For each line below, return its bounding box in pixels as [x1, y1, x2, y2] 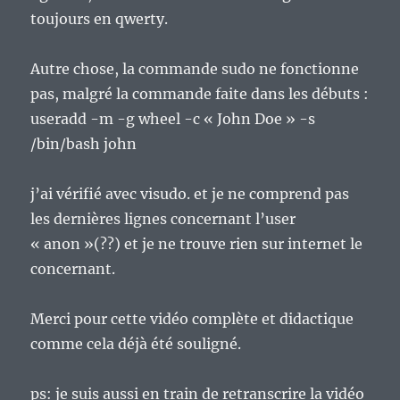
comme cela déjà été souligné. [30, 335, 242, 354]
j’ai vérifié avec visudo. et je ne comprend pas [30, 185, 350, 204]
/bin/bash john [30, 135, 137, 154]
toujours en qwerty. [30, 10, 169, 29]
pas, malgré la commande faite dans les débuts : [30, 85, 370, 104]
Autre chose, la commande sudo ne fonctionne [30, 60, 360, 79]
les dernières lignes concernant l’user [30, 210, 296, 229]
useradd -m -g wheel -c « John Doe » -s [30, 110, 316, 129]
